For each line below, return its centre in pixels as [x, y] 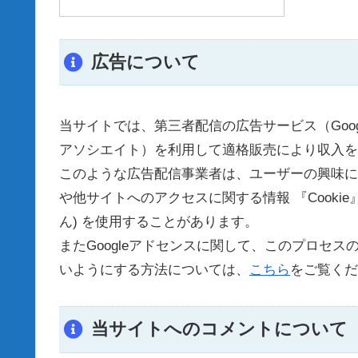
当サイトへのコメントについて [219, 329]
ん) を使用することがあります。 [159, 221]
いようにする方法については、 [154, 269]
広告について [145, 62]
